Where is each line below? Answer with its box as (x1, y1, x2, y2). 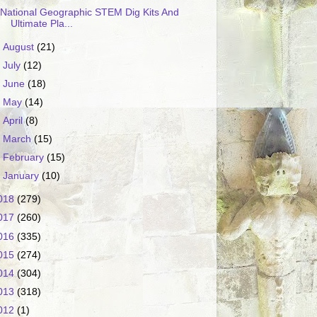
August (3, 41, 38, 52)
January (3, 171, 42, 182)
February (3, 152, 47, 163)
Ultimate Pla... (10, 18, 73, 29)
